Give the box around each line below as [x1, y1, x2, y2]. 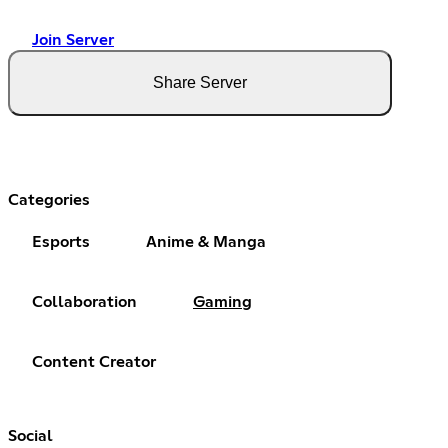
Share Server [153, 74, 247, 92]
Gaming [193, 294, 252, 311]
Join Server [32, 32, 114, 49]
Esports [32, 234, 90, 251]
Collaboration [32, 294, 137, 311]
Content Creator [32, 354, 156, 371]
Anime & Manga [146, 234, 266, 251]
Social [8, 428, 53, 445]
